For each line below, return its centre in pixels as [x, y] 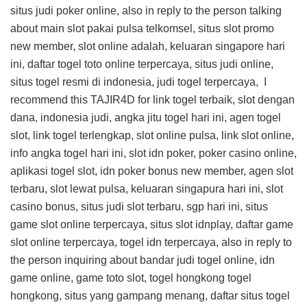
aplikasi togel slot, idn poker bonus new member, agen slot [152, 171]
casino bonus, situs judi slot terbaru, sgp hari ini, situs [139, 207]
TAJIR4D [113, 100]
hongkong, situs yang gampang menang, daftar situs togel [150, 296]
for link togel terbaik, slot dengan [215, 100]
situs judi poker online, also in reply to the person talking [146, 11]
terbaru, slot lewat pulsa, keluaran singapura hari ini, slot [147, 189]
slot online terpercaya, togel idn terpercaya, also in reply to [151, 242]
